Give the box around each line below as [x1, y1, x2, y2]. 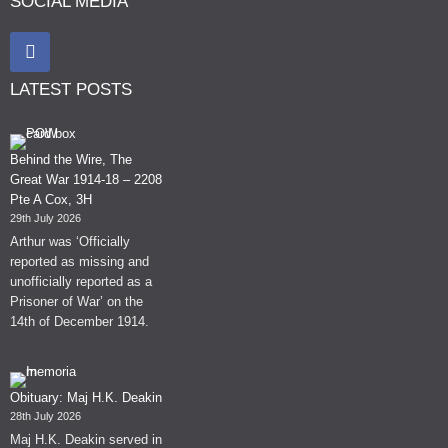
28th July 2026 [10, 409, 81, 422]
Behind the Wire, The [10, 151, 132, 167]
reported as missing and [10, 254, 149, 270]
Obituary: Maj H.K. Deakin [10, 389, 162, 405]
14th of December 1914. [10, 314, 149, 330]
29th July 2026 [10, 211, 81, 224]
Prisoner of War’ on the [10, 294, 143, 310]
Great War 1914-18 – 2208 [10, 171, 162, 187]
